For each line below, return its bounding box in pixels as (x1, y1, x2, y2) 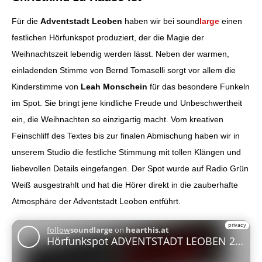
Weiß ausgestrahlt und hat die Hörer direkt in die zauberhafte (12, 180, 238, 189)
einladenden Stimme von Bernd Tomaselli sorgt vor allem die (12, 65, 236, 75)
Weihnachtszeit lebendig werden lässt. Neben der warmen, (12, 49, 229, 58)
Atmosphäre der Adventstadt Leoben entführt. (12, 196, 181, 206)
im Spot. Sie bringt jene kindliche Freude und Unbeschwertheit (12, 98, 242, 108)
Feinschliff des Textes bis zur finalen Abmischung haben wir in (12, 130, 240, 140)
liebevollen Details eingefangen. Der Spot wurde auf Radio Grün (12, 163, 249, 173)
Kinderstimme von (12, 81, 81, 91)
